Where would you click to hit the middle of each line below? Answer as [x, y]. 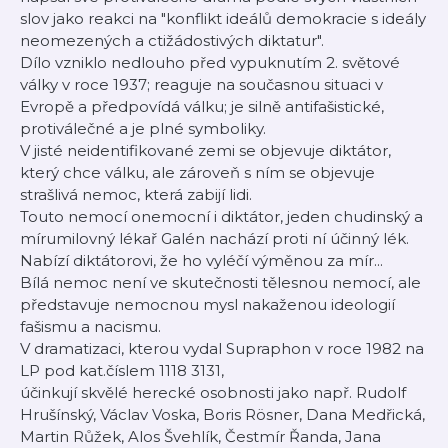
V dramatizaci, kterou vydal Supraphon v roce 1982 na [222, 348]
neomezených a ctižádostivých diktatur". [172, 40]
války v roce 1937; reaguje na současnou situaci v [201, 84]
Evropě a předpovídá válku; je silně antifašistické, [202, 106]
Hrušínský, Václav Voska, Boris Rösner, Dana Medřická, [222, 414]
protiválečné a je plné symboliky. [143, 128]
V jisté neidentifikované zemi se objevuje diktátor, [205, 150]
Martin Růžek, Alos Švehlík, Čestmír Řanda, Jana [200, 436]
